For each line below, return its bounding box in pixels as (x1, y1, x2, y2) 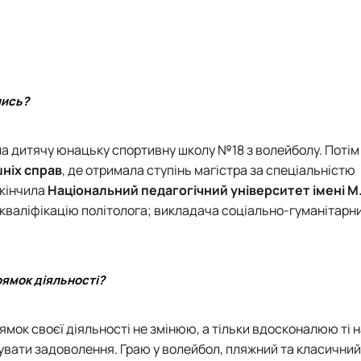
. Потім (319, 140, 359, 159)
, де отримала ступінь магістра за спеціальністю (62, 160, 355, 179)
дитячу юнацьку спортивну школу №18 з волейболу (11, 140, 319, 159)
